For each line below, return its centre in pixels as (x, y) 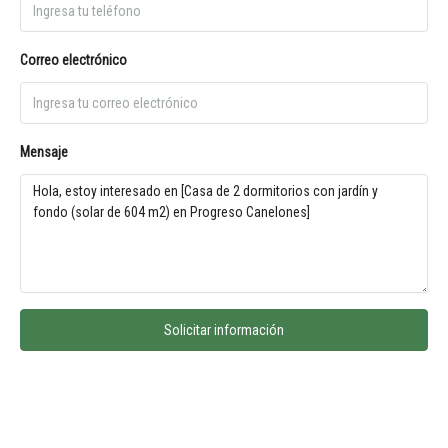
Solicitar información (224, 330)
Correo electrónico (73, 60)
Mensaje (44, 152)
